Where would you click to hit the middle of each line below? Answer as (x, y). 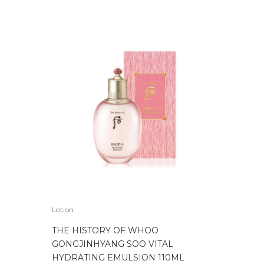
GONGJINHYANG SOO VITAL (113, 244)
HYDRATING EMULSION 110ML (118, 258)
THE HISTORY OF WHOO (105, 230)
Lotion (63, 209)
